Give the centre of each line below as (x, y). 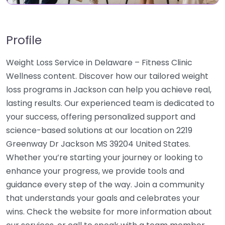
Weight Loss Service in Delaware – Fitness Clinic (99, 63)
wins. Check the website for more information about (109, 212)
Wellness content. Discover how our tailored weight (107, 76)
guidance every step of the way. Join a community (105, 185)
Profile (24, 40)
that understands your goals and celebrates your (103, 198)
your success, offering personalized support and (101, 117)
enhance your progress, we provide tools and (95, 171)
